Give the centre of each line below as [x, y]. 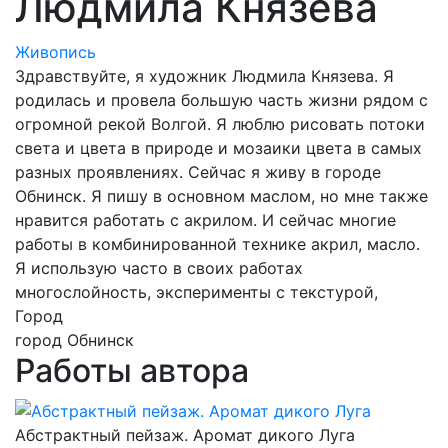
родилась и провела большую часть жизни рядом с [221, 99]
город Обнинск [74, 339]
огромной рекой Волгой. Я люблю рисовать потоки [220, 123]
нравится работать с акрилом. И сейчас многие [205, 219]
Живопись [55, 51]
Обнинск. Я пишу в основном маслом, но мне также [221, 195]
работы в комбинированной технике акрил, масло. [217, 243]
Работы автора [132, 370]
